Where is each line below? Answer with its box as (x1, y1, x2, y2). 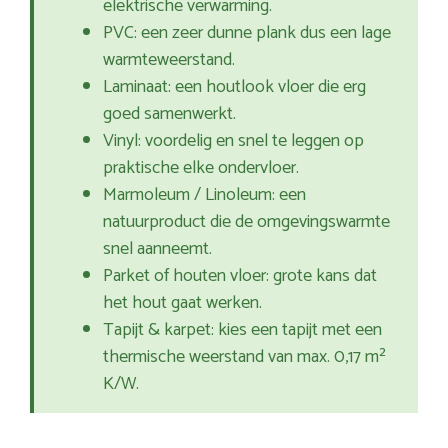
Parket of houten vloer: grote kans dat (103, 261, 377, 292)
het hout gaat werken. (103, 288, 262, 319)
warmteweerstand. (103, 45, 235, 76)
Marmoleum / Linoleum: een (103, 180, 306, 211)
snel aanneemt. (103, 234, 212, 265)
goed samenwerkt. (103, 99, 236, 130)
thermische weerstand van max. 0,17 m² (103, 342, 386, 373)
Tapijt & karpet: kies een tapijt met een (103, 315, 382, 346)
